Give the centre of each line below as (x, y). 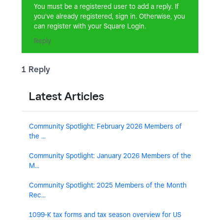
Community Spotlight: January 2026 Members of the (110, 156)
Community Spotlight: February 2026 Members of (105, 126)
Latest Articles (67, 96)
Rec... (37, 195)
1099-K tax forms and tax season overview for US (105, 215)
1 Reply (36, 69)
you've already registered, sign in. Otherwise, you (110, 16)
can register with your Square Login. (90, 26)
